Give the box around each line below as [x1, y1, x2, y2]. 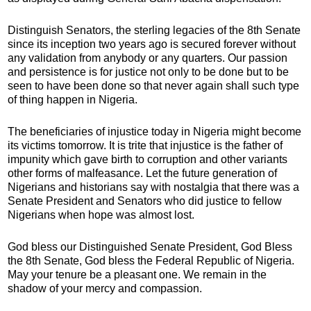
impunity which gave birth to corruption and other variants [8, 153, 287, 165]
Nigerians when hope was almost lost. [8, 208, 194, 221]
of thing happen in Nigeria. [8, 93, 137, 106]
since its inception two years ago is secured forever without [8, 37, 296, 50]
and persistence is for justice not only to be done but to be [8, 65, 289, 78]
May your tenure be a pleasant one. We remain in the [8, 268, 267, 280]
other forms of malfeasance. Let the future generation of [8, 167, 277, 179]
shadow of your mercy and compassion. [8, 282, 202, 294]
